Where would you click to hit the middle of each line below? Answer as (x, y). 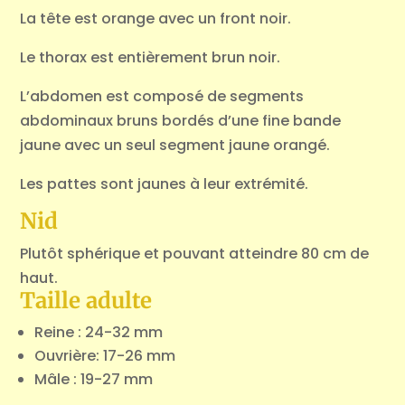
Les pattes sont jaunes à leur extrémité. (165, 184)
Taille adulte (86, 301)
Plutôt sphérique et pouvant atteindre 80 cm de (195, 254)
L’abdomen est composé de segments (162, 97)
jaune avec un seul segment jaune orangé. (175, 146)
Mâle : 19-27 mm (94, 380)
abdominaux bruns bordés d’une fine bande (181, 121)
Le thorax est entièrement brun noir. (151, 58)
